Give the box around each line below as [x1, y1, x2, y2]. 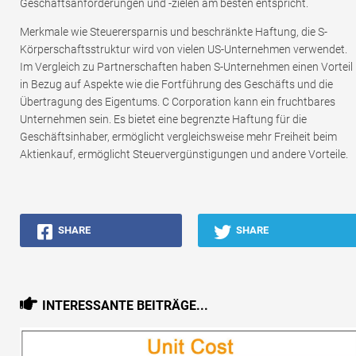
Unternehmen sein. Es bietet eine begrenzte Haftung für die [20, 113, 307, 126]
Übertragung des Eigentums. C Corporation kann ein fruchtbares [20, 95, 335, 109]
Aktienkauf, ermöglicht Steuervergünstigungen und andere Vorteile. [20, 148, 348, 161]
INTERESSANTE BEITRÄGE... [42, 298, 208, 314]
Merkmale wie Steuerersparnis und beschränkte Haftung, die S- [20, 25, 327, 39]
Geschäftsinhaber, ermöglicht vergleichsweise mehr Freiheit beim [20, 130, 337, 144]
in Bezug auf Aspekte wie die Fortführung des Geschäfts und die [20, 78, 333, 91]
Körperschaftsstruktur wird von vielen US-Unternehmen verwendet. [20, 43, 347, 56]
